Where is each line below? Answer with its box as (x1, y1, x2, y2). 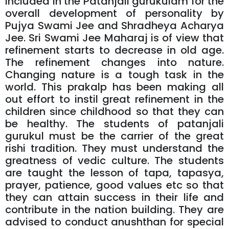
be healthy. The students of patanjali (5, 116, 224, 131)
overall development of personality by (5, 6, 224, 20)
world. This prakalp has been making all (5, 79, 224, 94)
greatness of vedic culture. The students (5, 153, 224, 168)
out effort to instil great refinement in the (5, 91, 224, 106)
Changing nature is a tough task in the (5, 67, 224, 82)
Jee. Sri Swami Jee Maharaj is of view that (5, 30, 224, 45)
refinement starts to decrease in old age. (5, 42, 224, 57)
